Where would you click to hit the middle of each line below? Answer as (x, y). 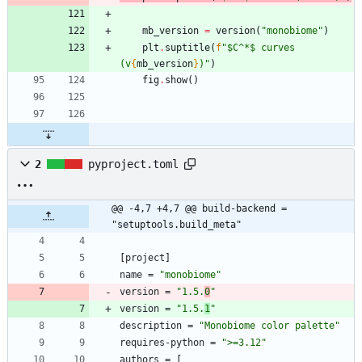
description (151, 326)
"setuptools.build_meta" (177, 225)
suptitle (187, 48)
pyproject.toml (133, 164)
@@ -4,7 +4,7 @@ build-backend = (199, 209)
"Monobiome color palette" (269, 326)
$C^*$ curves (261, 48)
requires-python (162, 343)
